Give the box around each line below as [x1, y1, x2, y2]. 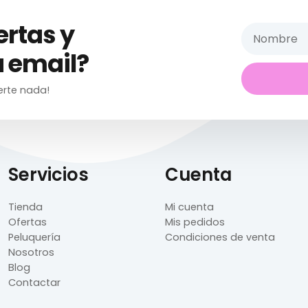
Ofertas [8, 214, 47, 229]
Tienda [8, 199, 43, 214]
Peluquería [8, 230, 60, 244]
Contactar [8, 275, 60, 289]
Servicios [8, 162, 89, 187]
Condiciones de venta [165, 230, 275, 244]
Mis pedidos [165, 214, 225, 229]
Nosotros [8, 245, 54, 259]
